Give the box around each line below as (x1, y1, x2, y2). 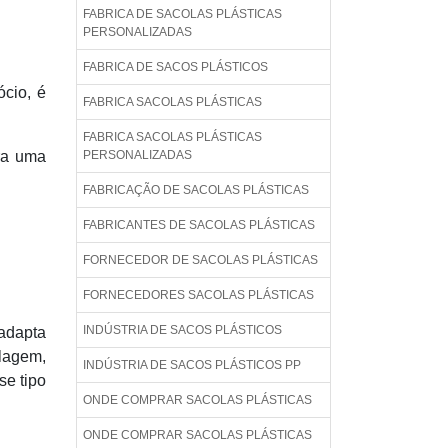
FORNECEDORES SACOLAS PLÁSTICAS (83, 288, 314, 302)
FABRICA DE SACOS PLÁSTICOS (83, 60, 268, 74)
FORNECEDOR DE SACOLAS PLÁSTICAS (83, 253, 318, 267)
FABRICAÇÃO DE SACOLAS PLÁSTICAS (83, 183, 309, 197)
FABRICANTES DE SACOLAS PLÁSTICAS (83, 218, 315, 232)
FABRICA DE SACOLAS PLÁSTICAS (83, 7, 282, 21)
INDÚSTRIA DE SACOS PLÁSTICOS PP (83, 358, 301, 372)
